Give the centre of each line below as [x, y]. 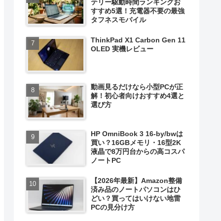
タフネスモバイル [119, 20]
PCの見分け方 [113, 207]
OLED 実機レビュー [122, 49]
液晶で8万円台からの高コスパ [138, 151]
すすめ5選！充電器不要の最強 [138, 11]
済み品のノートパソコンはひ [136, 189]
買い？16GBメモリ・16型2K [136, 142]
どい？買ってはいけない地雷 [136, 198]
